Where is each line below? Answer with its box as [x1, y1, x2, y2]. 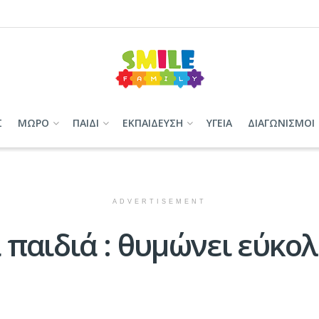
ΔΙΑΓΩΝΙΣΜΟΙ [247, 116, 315, 130]
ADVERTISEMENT [113, 198, 206, 205]
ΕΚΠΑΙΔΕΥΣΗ [122, 116, 183, 130]
